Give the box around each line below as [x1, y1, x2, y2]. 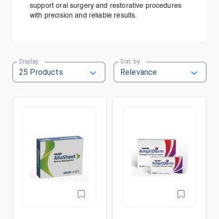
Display [19, 58, 39, 65]
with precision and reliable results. [30, 12, 137, 19]
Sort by [120, 58, 140, 65]
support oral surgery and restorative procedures [30, 2, 182, 9]
